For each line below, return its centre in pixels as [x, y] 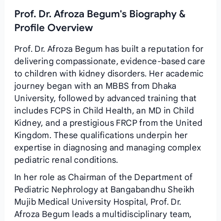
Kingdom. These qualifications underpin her [101, 135]
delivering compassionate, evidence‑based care [110, 61]
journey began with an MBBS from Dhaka [95, 86]
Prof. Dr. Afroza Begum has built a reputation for [109, 49]
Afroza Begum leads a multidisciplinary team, [103, 214]
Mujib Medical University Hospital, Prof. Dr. [98, 202]
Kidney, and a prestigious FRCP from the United [108, 123]
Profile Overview [53, 28]
